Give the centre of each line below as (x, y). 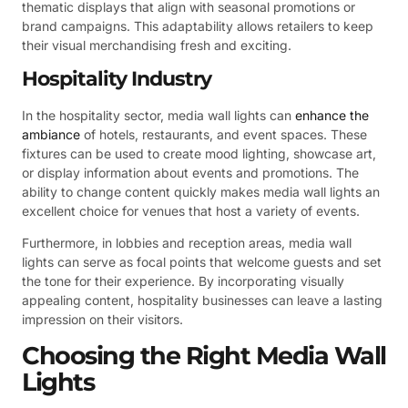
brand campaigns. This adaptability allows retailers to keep (198, 25)
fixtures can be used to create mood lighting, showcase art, (199, 154)
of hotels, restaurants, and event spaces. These (224, 135)
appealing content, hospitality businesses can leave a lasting (202, 301)
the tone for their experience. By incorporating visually (183, 281)
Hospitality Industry (117, 79)
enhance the (332, 116)
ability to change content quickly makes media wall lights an (201, 192)
